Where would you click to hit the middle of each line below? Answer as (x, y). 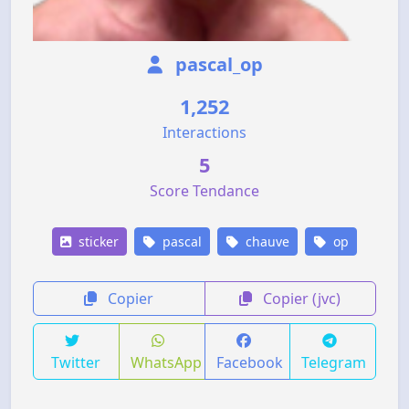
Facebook (249, 362)
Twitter (76, 362)
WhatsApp (166, 362)
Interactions (204, 132)
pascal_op (216, 64)
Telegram (334, 362)
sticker (97, 241)
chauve (266, 241)
